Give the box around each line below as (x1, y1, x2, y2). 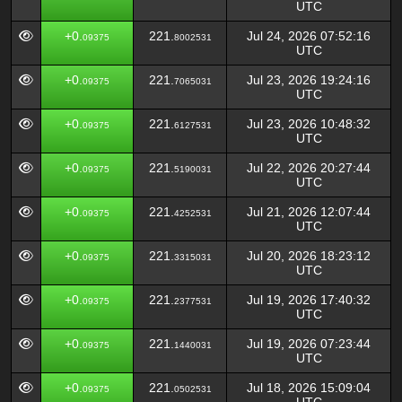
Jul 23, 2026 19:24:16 (247, 73, 371, 87)
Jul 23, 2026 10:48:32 (247, 117, 371, 131)
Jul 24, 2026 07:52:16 (247, 29, 371, 43)
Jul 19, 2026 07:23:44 (247, 336, 371, 351)
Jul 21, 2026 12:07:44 (247, 205, 371, 219)
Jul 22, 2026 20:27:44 (247, 161, 371, 175)
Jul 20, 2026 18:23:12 (247, 249, 371, 263)
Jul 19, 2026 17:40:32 (247, 293, 371, 307)
